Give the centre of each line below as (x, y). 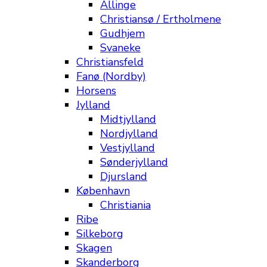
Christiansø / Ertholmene (161, 19)
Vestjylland (128, 148)
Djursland (124, 176)
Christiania (125, 205)
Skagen (94, 248)
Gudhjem (122, 33)
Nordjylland (129, 133)
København (103, 191)
